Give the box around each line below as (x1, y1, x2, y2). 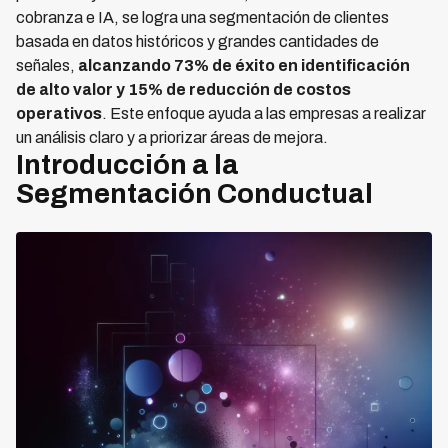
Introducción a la (16, 149, 239, 180)
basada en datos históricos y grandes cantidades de (16, 33, 379, 50)
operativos (16, 105, 102, 122)
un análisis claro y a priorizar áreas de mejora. (16, 129, 328, 146)
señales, (16, 57, 78, 74)
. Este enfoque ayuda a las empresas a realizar (102, 105, 426, 122)
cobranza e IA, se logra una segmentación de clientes (16, 9, 389, 26)
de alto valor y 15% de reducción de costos (16, 81, 351, 98)
